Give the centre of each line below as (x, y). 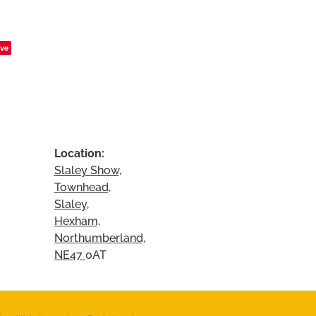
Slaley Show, (87, 170)
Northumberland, (99, 237)
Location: (80, 153)
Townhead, (82, 187)
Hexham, (77, 220)
